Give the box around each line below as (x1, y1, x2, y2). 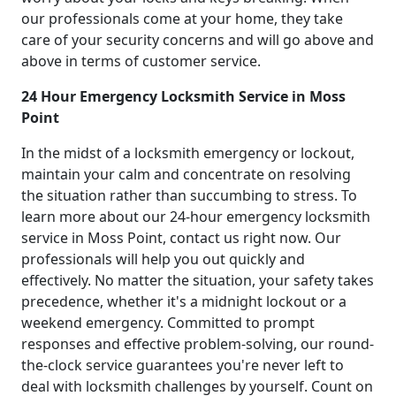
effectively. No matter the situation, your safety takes (21, 270, 374, 291)
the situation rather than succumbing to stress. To (21, 186, 357, 206)
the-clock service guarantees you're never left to (21, 355, 344, 376)
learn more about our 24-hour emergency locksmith (21, 207, 370, 227)
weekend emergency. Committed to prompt (21, 313, 315, 333)
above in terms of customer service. (21, 51, 261, 72)
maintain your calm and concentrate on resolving (21, 164, 351, 185)
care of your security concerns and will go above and (21, 30, 374, 50)
